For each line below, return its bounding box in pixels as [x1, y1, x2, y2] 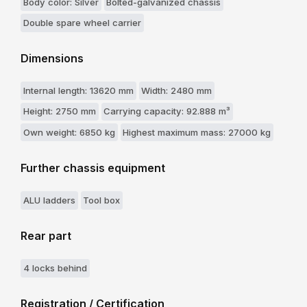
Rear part [21, 228, 71, 243]
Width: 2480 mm [141, 85, 212, 97]
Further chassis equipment [21, 160, 165, 175]
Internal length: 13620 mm [23, 85, 134, 97]
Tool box [83, 194, 121, 206]
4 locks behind [23, 262, 87, 274]
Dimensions [21, 51, 84, 65]
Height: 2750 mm [23, 106, 96, 117]
